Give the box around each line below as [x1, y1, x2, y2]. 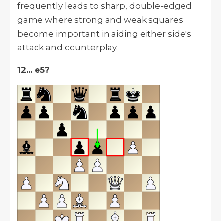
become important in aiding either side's [17, 29, 191, 39]
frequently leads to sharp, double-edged [17, 1, 192, 11]
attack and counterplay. [17, 42, 118, 53]
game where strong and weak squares [17, 15, 183, 25]
